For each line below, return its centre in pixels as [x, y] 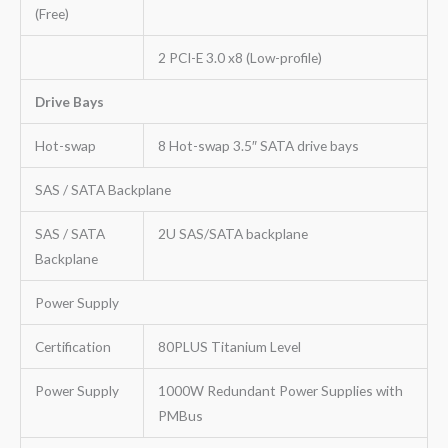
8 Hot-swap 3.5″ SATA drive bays [258, 145]
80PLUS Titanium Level [229, 346]
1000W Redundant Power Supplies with [280, 390]
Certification [72, 346]
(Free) [51, 13]
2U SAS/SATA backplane [232, 233]
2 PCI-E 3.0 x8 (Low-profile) [239, 57]
